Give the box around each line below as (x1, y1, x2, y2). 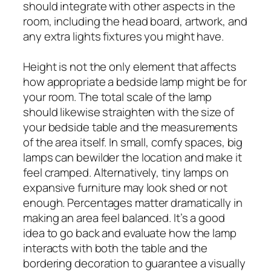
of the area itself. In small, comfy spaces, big (23, 134, 243, 150)
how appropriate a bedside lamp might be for (23, 73, 247, 90)
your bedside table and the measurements (23, 119, 238, 135)
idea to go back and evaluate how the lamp (23, 224, 237, 241)
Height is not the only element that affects (23, 58, 237, 74)
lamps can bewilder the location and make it (23, 149, 242, 165)
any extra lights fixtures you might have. (23, 28, 224, 44)
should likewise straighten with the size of (23, 103, 234, 120)
